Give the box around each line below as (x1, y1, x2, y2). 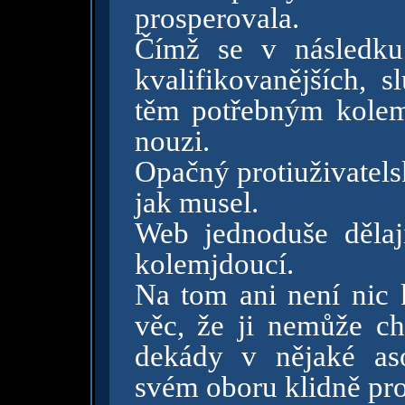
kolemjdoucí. (134, 248, 294, 280)
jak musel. (134, 186, 259, 219)
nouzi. (134, 125, 210, 157)
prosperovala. (134, 2, 299, 34)
